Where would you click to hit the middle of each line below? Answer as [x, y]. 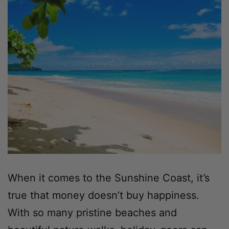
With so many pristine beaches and [92, 212]
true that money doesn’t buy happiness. [104, 195]
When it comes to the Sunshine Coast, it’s [109, 178]
